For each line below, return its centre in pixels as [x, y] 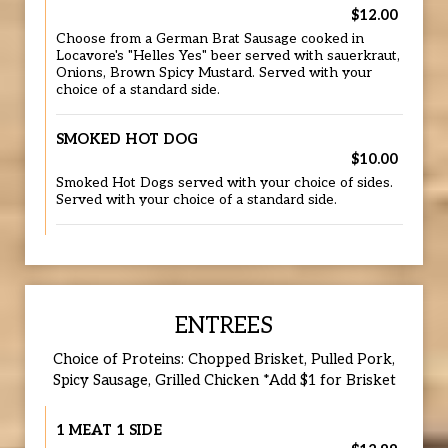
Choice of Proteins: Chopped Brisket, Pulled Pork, [224, 359]
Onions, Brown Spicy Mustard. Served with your [214, 73]
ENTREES [224, 326]
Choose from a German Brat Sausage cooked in [210, 39]
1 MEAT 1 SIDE [109, 430]
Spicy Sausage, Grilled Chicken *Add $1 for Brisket [224, 380]
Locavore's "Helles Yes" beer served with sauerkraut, [228, 56]
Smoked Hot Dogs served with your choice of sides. [224, 183]
